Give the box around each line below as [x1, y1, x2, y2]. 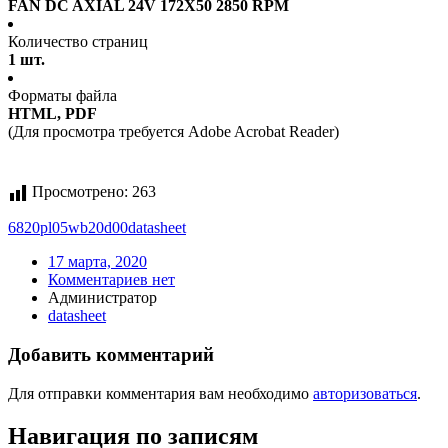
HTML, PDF [8, 105, 97, 123]
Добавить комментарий [8, 344, 214, 366]
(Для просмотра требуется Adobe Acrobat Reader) [8, 123, 339, 141]
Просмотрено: [32, 183, 128, 201]
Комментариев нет [48, 271, 175, 289]
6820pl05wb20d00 [8, 219, 128, 237]
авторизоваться [313, 384, 417, 402]
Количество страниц [8, 33, 148, 51]
